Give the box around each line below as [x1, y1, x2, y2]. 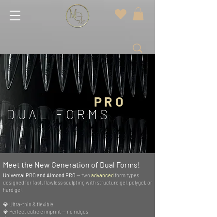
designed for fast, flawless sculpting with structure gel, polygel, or [3, 179, 152, 186]
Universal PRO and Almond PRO [3, 172, 76, 179]
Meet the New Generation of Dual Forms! [3, 160, 140, 170]
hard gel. [3, 186, 23, 193]
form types [114, 172, 139, 179]
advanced [91, 172, 114, 179]
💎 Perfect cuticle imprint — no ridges [3, 208, 88, 215]
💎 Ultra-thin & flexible [3, 201, 53, 208]
